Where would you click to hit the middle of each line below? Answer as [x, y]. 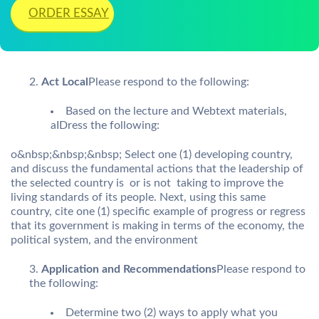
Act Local [65, 82]
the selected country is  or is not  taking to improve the [147, 183]
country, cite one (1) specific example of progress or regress [158, 211]
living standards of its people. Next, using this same [138, 197]
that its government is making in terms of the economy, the [157, 225]
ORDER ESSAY [69, 14]
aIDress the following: [105, 126]
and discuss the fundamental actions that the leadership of [157, 168]
